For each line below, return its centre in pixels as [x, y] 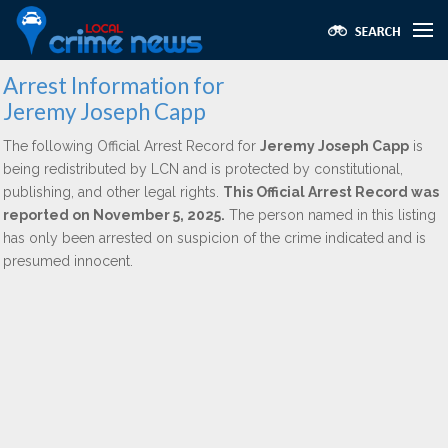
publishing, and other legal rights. [113, 192]
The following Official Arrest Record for [131, 146]
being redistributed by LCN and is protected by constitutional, [203, 169]
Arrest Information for [113, 85]
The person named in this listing [330, 215]
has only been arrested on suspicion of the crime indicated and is [214, 238]
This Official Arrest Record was [331, 192]
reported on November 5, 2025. [114, 215]
